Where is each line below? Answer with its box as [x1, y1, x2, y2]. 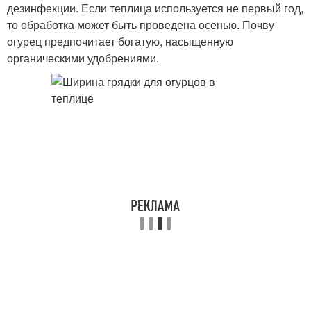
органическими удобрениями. [7, 50, 159, 66]
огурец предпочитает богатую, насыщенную [7, 33, 233, 49]
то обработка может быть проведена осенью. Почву [7, 17, 274, 33]
